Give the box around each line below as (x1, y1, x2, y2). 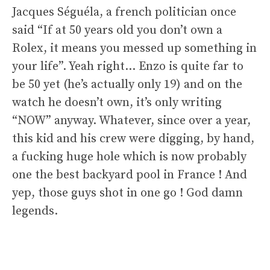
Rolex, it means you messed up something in (12, 40, 257, 56)
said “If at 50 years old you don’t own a (12, 22, 222, 38)
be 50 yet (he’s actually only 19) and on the (12, 77, 242, 92)
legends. (12, 203, 58, 219)
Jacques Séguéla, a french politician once (12, 4, 236, 20)
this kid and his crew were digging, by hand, (12, 131, 254, 146)
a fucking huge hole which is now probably (12, 149, 246, 165)
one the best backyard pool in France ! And (12, 167, 247, 183)
